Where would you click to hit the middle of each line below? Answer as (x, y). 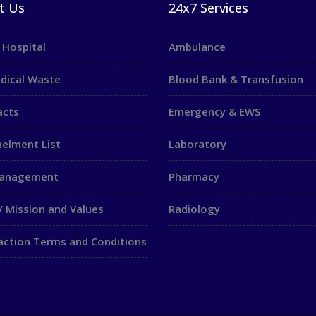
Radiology (194, 209)
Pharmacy (194, 176)
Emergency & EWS (214, 111)
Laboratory (197, 144)
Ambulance (197, 47)
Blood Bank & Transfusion (236, 79)
